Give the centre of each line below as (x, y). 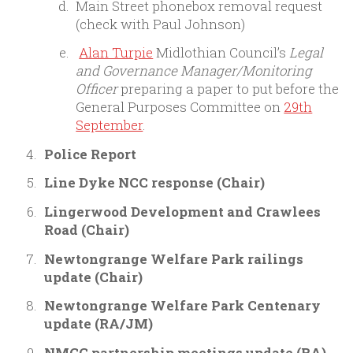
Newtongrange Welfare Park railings (173, 258)
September (110, 125)
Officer (97, 89)
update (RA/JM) (98, 324)
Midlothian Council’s (221, 53)
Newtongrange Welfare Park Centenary (182, 306)
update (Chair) (93, 277)
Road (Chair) (86, 229)
